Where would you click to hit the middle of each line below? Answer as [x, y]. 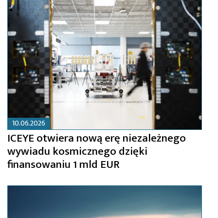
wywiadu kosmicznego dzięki [77, 151]
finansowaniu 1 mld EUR [64, 164]
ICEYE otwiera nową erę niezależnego [97, 138]
